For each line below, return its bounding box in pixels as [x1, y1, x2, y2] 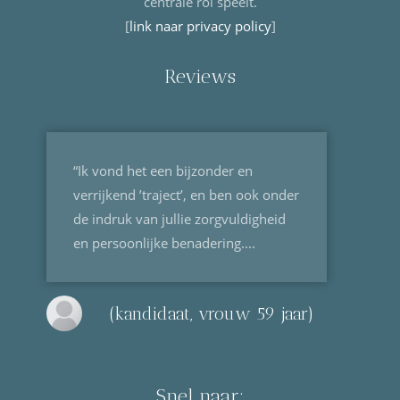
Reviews [164, 65, 236, 88]
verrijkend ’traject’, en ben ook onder [73, 186, 300, 204]
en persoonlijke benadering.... [73, 234, 256, 253]
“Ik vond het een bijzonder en [73, 162, 254, 180]
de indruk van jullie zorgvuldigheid [73, 210, 287, 229]
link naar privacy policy [129, 17, 271, 36]
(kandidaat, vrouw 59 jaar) [109, 303, 315, 324]
